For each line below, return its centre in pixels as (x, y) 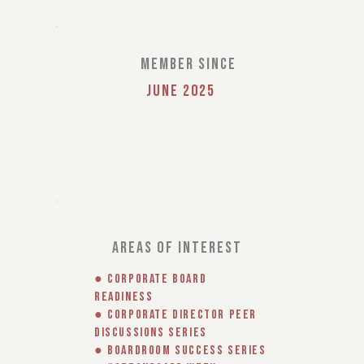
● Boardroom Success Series (180, 351)
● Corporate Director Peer (176, 315)
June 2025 (181, 91)
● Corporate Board (151, 279)
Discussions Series (151, 333)
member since (188, 64)
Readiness (124, 297)
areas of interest (177, 248)
